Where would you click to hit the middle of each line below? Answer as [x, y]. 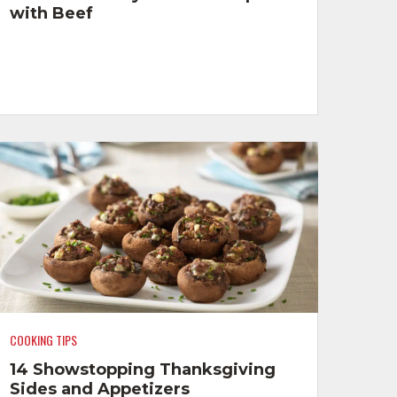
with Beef [52, 13]
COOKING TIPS [44, 339]
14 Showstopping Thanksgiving [143, 370]
